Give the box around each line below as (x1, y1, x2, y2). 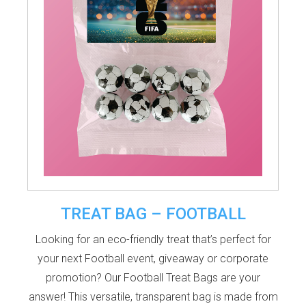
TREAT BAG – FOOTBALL (60, 204, 246, 223)
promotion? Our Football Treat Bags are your (46, 270, 260, 284)
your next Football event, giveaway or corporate (38, 251, 268, 265)
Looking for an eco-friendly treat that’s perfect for (35, 232, 271, 246)
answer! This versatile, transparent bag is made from (28, 290, 278, 303)
